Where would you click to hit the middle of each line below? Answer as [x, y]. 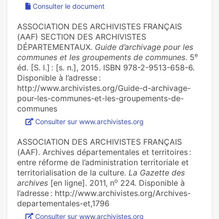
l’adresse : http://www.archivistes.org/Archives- [104, 193]
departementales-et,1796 [63, 204]
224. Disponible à [151, 183]
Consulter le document [69, 6]
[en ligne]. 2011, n [81, 183]
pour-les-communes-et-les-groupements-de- [100, 99]
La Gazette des [157, 173]
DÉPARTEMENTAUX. [56, 47]
